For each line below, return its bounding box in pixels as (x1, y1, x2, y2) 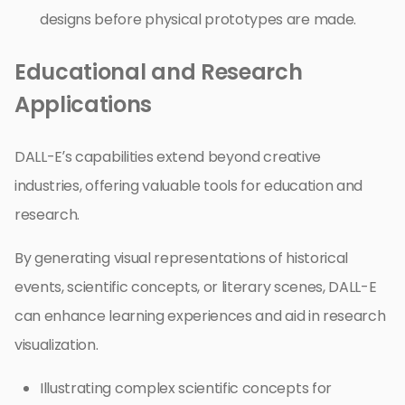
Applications (14, 89, 153, 120)
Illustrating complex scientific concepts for (40, 378, 332, 400)
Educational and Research (14, 57, 303, 88)
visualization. (14, 334, 99, 356)
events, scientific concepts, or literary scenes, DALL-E (14, 277, 377, 298)
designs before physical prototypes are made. (40, 9, 356, 31)
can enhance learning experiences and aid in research (14, 306, 386, 327)
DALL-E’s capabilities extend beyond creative (14, 146, 321, 168)
